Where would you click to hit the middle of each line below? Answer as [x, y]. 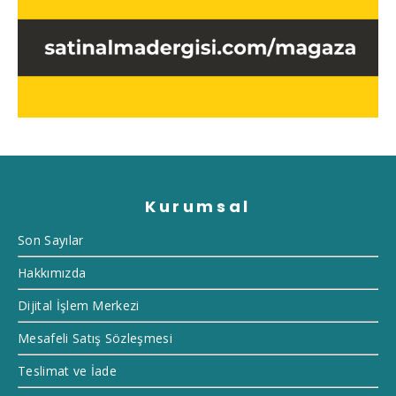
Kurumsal [198, 207]
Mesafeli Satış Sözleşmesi [95, 339]
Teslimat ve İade [68, 371]
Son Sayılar [51, 240]
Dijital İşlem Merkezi [79, 306]
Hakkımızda [52, 273]
